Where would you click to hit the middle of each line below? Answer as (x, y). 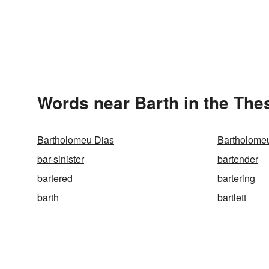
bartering (236, 178)
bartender (238, 159)
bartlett (232, 197)
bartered (55, 178)
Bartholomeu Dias (76, 140)
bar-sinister (61, 159)
